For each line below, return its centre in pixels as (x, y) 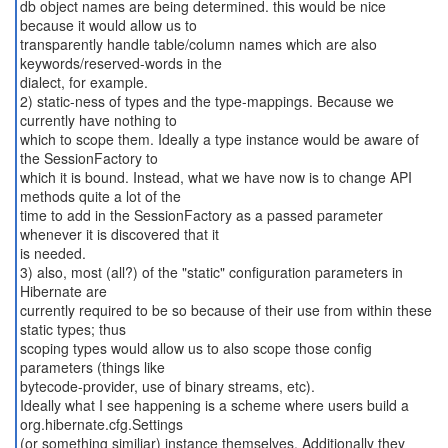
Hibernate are (63, 291)
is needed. (52, 253)
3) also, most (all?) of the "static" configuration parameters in (211, 272)
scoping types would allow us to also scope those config (195, 348)
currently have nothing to (98, 120)
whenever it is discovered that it (119, 234)
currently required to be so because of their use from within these (225, 310)
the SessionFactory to (88, 158)
